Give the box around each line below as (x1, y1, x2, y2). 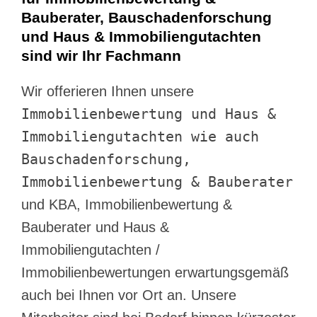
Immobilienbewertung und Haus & (21, 105, 276, 123)
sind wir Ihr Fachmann (21, 47, 181, 64)
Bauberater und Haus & (21, 219, 169, 236)
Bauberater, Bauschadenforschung (21, 9, 272, 26)
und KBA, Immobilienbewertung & (21, 197, 232, 213)
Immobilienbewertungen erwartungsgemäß (21, 265, 289, 281)
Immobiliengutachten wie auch (21, 128, 259, 146)
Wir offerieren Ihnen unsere (21, 83, 194, 100)
